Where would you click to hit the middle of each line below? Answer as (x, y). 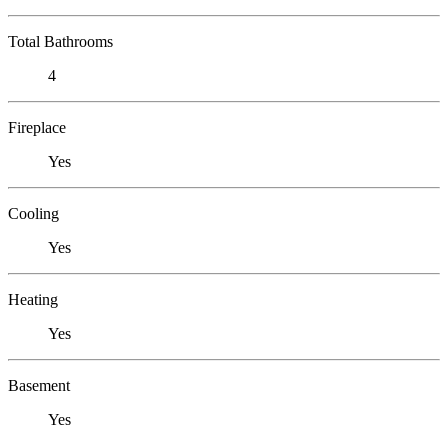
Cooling (33, 213)
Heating (33, 299)
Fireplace (37, 127)
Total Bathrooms (60, 41)
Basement (39, 385)
